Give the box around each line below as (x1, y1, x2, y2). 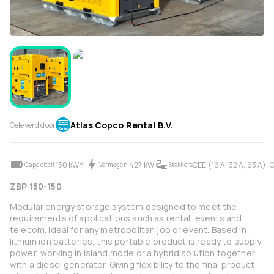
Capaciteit (24, 160, 56, 169)
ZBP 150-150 (10, 180, 62, 193)
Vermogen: (98, 160, 129, 169)
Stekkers (168, 160, 193, 169)
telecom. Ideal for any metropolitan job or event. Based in (10, 224, 246, 236)
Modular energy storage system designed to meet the (10, 201, 237, 213)
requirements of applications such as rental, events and (10, 212, 242, 224)
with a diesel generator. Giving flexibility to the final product (10, 259, 255, 271)
